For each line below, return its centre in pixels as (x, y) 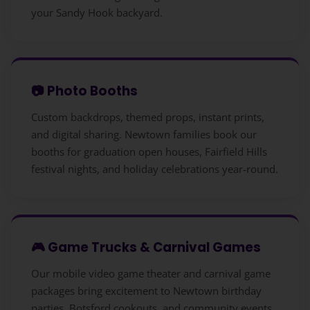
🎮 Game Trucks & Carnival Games (146, 248)
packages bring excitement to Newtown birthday (146, 290)
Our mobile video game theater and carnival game (151, 273)
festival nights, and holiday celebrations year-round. (154, 168)
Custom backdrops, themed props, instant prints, (147, 117)
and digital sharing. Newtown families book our (144, 134)
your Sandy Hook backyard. (97, 12)
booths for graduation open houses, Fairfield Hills (149, 151)
